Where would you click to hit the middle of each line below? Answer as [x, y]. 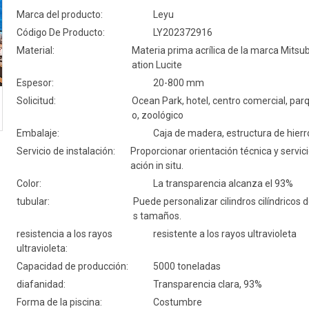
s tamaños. [157, 216]
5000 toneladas [187, 266]
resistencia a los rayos [64, 234]
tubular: [33, 201]
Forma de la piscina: [59, 302]
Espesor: [35, 83]
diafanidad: [41, 284]
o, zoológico [157, 115]
